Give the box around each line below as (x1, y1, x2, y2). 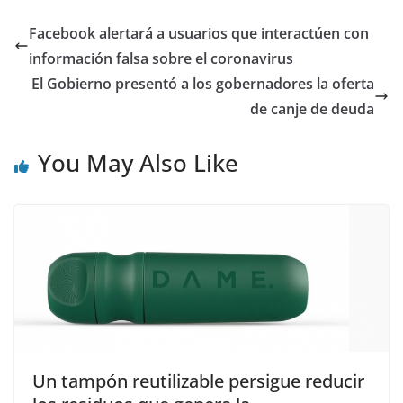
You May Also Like (38, 147, 238, 180)
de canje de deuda (250, 99, 374, 120)
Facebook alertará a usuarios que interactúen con (29, 23, 369, 44)
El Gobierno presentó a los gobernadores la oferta (31, 74, 374, 94)
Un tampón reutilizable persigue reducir (32, 368, 364, 393)
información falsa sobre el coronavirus (29, 49, 293, 69)
